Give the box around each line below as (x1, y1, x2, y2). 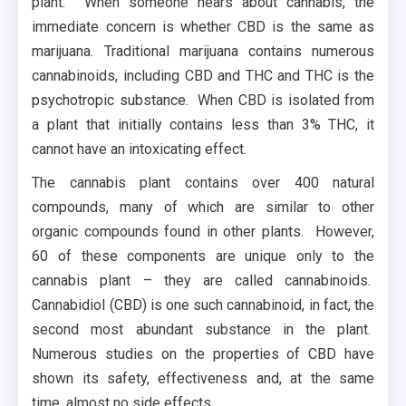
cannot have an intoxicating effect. (32, 140, 247, 158)
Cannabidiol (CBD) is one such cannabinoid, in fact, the (32, 295, 374, 314)
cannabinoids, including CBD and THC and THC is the (32, 66, 374, 84)
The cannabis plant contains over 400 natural (32, 173, 374, 191)
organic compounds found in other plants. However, (32, 222, 374, 240)
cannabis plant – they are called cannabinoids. (32, 271, 374, 289)
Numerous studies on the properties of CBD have (32, 344, 374, 362)
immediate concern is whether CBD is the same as (32, 17, 374, 35)
